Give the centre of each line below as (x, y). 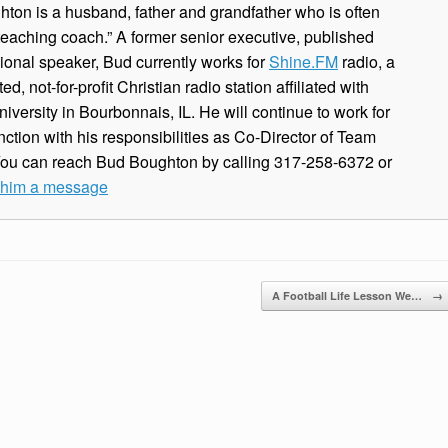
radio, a (366, 61)
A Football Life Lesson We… (348, 295)
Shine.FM (303, 61)
